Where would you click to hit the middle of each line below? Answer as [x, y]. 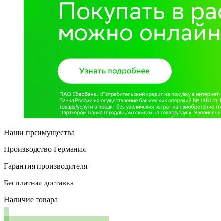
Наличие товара [31, 199]
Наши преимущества [39, 132]
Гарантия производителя [46, 166]
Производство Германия [45, 149]
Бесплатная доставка [39, 183]
